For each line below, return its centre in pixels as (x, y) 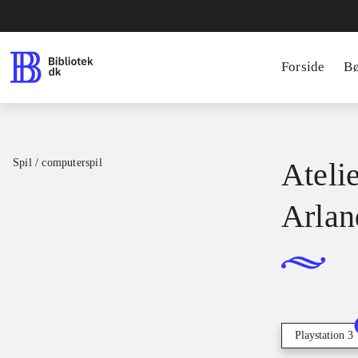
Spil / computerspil (58, 163)
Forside (303, 67)
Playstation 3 (324, 336)
